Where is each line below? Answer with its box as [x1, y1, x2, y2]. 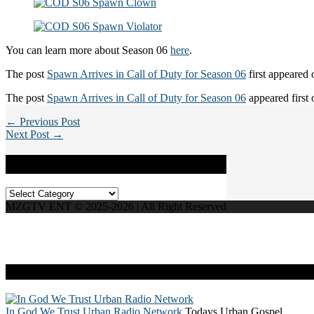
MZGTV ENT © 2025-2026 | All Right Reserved [6, 200, 226, 213]
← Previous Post [6, 115, 80, 128]
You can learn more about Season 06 [6, 43, 170, 56]
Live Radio [6, 264, 69, 280]
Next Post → [6, 128, 63, 140]
